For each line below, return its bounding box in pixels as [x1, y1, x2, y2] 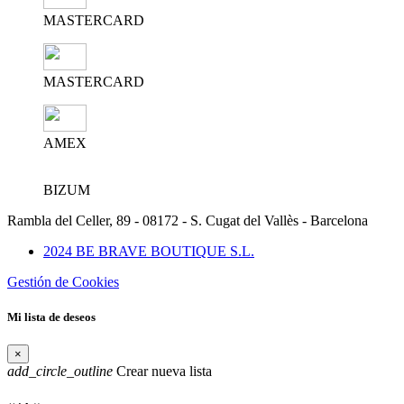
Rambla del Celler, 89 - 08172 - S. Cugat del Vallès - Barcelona [7, 213, 368, 229]
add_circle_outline [7, 363, 113, 380]
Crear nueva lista [113, 363, 212, 380]
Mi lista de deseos [7, 310, 96, 325]
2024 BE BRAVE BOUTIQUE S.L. [43, 243, 254, 260]
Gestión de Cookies [7, 274, 119, 290]
